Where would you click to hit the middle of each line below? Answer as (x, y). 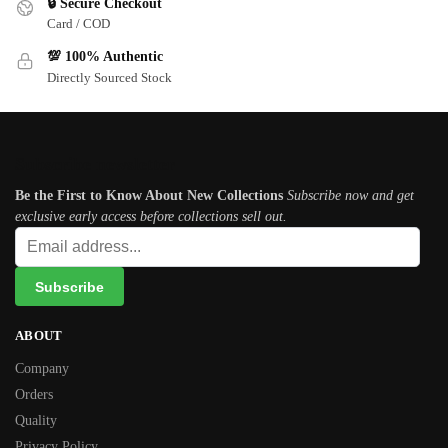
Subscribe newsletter (95, 164)
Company (42, 368)
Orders (34, 394)
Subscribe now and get (350, 196)
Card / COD (78, 24)
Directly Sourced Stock (109, 77)
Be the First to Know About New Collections (149, 196)
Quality (36, 420)
